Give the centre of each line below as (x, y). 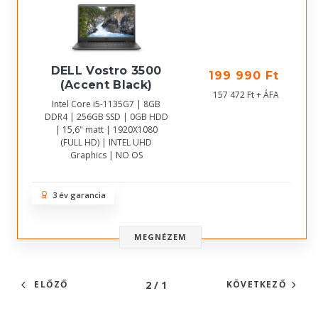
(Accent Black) (106, 85)
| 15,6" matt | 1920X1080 (106, 130)
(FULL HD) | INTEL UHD (106, 143)
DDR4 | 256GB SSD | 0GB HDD (106, 117)
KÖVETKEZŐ (256, 284)
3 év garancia (77, 195)
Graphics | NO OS (106, 155)
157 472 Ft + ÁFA (246, 95)
